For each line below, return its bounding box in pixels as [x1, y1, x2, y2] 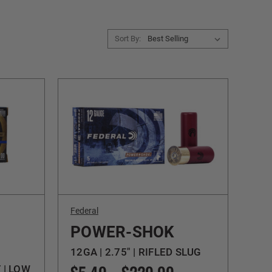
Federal [70, 206, 98, 216]
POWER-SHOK [70, 223, 175, 242]
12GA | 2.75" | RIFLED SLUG [70, 246, 202, 259]
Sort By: [114, 34, 141, 44]
